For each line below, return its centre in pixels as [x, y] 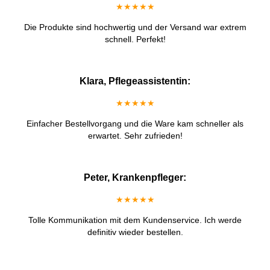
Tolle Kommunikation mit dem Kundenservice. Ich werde [135, 220]
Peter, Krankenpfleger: [135, 178]
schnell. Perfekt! [135, 39]
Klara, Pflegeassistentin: [135, 81]
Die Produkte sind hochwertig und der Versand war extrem [135, 27]
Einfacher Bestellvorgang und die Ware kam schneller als [135, 124]
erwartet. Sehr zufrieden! [135, 136]
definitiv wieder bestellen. [135, 232]
